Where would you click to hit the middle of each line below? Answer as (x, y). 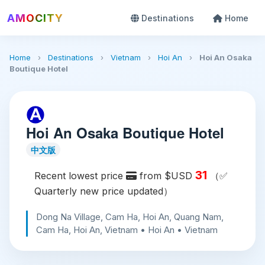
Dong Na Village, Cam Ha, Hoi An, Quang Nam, (130, 217)
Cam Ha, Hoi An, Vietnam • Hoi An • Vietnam (127, 230)
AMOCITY (35, 18)
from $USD (166, 176)
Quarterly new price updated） (104, 191)
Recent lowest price (80, 176)
